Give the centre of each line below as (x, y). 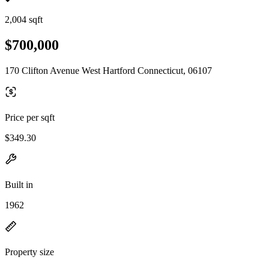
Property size (29, 252)
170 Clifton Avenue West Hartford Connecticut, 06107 (108, 70)
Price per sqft (30, 117)
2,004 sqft (24, 20)
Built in (19, 184)
